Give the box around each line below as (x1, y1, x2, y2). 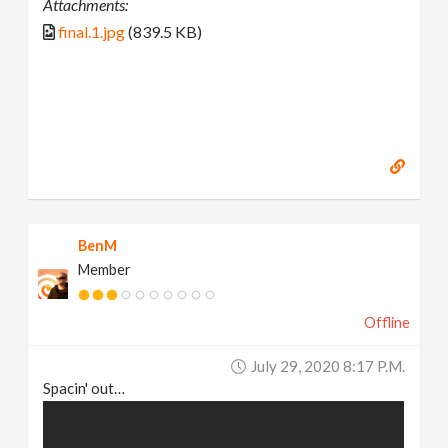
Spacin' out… (43, 378, 126, 397)
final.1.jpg (58, 22, 126, 42)
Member (78, 260, 132, 278)
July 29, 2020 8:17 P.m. (250, 356, 405, 375)
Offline (363, 313, 410, 331)
